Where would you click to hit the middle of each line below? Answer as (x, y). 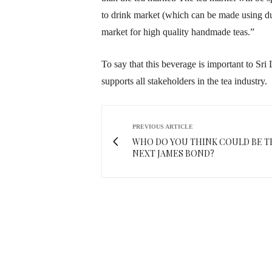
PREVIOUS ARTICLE (163, 127)
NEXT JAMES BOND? (173, 154)
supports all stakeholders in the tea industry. (184, 81)
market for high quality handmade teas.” (178, 32)
